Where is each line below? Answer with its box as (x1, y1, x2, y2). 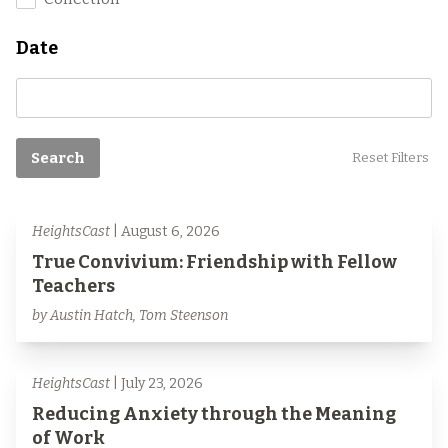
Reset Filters (352, 150, 429, 165)
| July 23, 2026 (110, 375, 203, 392)
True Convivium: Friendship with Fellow (32, 251, 397, 273)
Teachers (32, 275, 115, 297)
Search (31, 149, 85, 167)
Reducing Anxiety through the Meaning (32, 403, 396, 425)
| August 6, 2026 (110, 223, 220, 240)
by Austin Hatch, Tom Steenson (32, 307, 228, 324)
